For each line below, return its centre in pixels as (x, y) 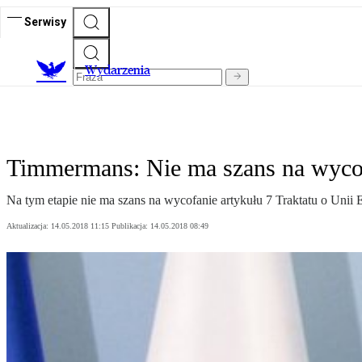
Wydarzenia (118, 70)
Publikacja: (131, 226)
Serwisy (45, 21)
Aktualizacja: (29, 226)
